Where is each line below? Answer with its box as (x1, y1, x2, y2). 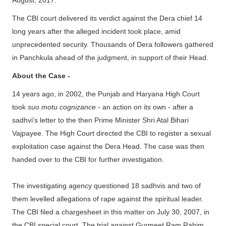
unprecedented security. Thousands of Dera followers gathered (12, 40, 213, 49)
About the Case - (12, 72, 72, 80)
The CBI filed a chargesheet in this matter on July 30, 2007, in (12, 208, 209, 216)
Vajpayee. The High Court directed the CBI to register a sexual (12, 129, 211, 138)
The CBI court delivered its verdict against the (12, 14, 159, 23)
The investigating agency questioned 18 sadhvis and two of (12, 182, 201, 190)
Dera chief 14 (159, 14, 202, 23)
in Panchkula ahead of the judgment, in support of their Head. (12, 53, 208, 62)
